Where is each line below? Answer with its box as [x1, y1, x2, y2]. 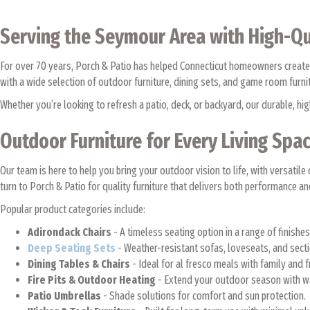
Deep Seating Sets [28, 241, 116, 255]
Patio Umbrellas [28, 289, 101, 302]
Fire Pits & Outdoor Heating [28, 273, 156, 286]
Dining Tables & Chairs [28, 257, 130, 271]
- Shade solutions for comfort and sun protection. [101, 289, 308, 302]
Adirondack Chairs [28, 226, 111, 239]
